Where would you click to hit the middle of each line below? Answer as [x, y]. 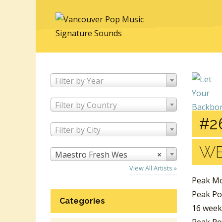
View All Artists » [153, 168]
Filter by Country [86, 105]
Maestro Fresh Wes [91, 154]
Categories [82, 201]
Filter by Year [79, 81]
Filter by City [78, 130]
